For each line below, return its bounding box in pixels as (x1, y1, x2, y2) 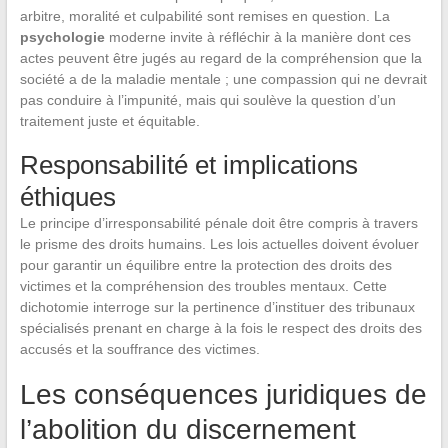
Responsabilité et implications (19, 150, 358, 181)
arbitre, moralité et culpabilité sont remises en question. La (19, 8, 390, 25)
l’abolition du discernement (19, 414, 356, 446)
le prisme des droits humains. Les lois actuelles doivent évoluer (19, 236, 419, 253)
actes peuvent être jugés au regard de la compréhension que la (19, 50, 422, 67)
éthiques (19, 182, 116, 213)
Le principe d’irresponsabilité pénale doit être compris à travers (19, 215, 418, 232)
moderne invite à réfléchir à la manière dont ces (104, 29, 411, 46)
